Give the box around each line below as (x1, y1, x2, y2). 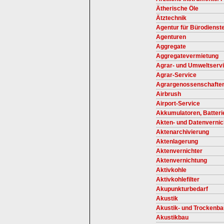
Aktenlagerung (156, 138, 198, 145)
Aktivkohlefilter (156, 176, 199, 183)
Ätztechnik (156, 14, 186, 21)
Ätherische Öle (156, 5, 198, 12)
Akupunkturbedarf (156, 185, 208, 192)
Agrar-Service (156, 71, 196, 78)
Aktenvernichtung (156, 157, 207, 164)
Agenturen (156, 33, 186, 40)
